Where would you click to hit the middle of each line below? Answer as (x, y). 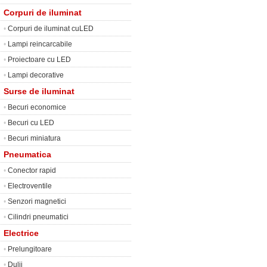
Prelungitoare (30, 249)
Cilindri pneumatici (38, 217)
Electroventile (30, 186)
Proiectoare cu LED (39, 60)
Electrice (21, 233)
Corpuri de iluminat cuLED (51, 29)
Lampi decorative (36, 75)
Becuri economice (37, 107)
